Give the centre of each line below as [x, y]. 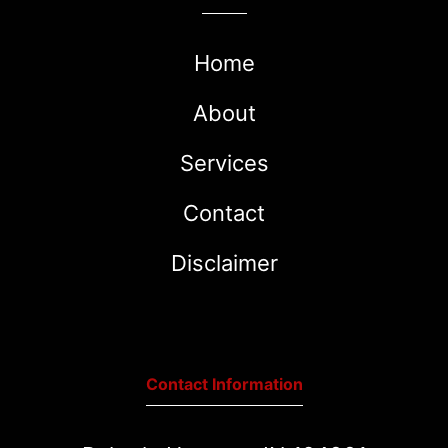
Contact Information [224, 383]
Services [224, 162]
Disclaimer [224, 262]
